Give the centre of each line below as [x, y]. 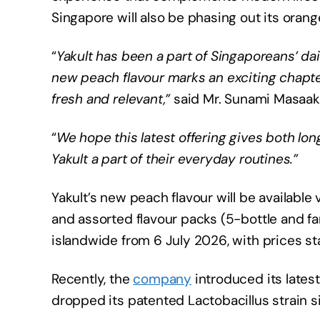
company [162, 279]
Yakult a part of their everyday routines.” [175, 159]
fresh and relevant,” [111, 99]
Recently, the [92, 279]
